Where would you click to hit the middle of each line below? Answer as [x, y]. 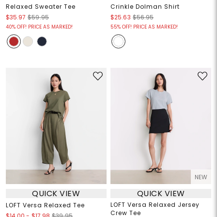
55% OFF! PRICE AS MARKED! [144, 27]
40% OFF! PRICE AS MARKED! [39, 27]
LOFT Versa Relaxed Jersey [155, 205]
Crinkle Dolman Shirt [145, 7]
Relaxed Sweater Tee [40, 7]
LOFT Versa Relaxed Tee [45, 205]
